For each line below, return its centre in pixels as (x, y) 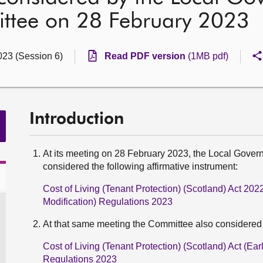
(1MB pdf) (208, 56)
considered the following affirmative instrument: (140, 166)
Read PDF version (146, 56)
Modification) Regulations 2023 (108, 202)
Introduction (77, 119)
